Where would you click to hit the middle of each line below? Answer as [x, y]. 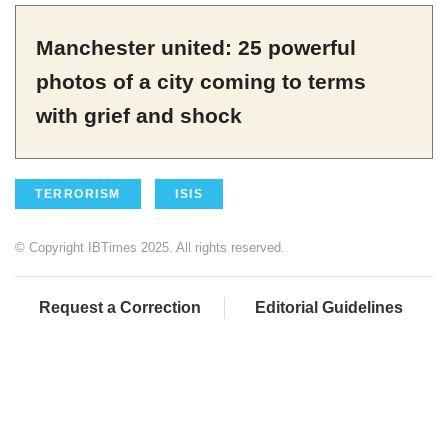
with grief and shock [139, 116]
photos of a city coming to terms [201, 82]
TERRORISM [78, 194]
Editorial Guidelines [329, 308]
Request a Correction [119, 308]
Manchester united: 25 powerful [196, 48]
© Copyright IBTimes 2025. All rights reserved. [150, 248]
